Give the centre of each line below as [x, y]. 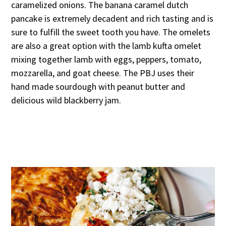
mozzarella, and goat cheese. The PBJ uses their [103, 73]
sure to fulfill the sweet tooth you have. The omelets [111, 32]
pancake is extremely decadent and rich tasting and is [112, 19]
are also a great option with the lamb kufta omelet [106, 46]
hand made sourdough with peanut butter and [98, 87]
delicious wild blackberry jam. [66, 100]
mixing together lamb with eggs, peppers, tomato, [106, 60]
